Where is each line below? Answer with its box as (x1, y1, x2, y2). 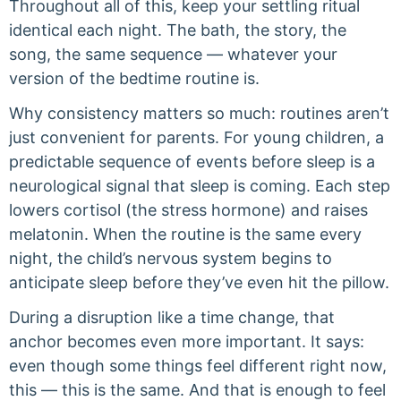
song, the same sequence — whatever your (9, 45, 337, 64)
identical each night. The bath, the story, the (9, 21, 346, 39)
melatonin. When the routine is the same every (9, 225, 362, 243)
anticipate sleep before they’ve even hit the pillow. (9, 273, 389, 292)
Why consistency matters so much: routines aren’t (9, 104, 389, 123)
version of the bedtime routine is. (9, 69, 260, 88)
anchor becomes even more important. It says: (9, 332, 364, 351)
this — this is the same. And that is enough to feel (9, 380, 386, 399)
